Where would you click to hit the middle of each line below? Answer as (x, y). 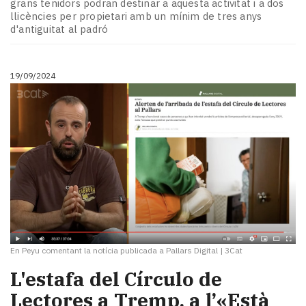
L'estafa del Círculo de (116, 279)
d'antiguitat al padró (59, 29)
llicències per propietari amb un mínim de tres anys (136, 16)
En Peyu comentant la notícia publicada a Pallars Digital (114, 251)
